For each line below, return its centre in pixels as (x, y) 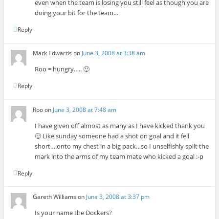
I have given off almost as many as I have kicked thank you (120, 125)
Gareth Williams (55, 197)
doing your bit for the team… (77, 13)
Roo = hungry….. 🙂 (62, 69)
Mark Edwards (53, 53)
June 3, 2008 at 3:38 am (114, 53)
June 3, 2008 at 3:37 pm (118, 197)
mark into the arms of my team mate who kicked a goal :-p (119, 156)
